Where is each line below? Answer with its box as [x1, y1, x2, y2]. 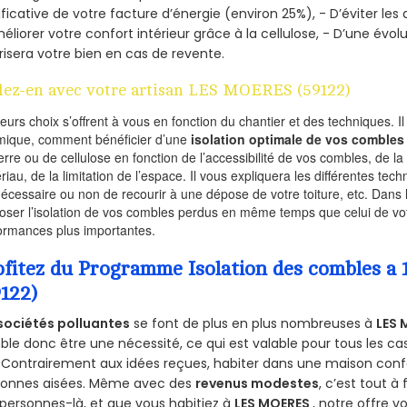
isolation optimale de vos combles [191, 129, 405, 148]
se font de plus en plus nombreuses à [130, 314, 377, 333]
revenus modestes [195, 374, 320, 393]
